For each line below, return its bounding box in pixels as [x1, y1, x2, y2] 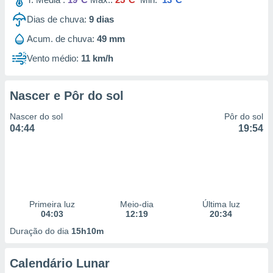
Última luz [202, 199, 240, 209]
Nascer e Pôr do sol [10, 89, 124, 102]
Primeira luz [29, 199, 75, 209]
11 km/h [81, 53, 113, 63]
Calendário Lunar [10, 257, 110, 270]
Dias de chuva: [27, 14, 87, 24]
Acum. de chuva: [27, 34, 94, 44]
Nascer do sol [10, 112, 63, 121]
